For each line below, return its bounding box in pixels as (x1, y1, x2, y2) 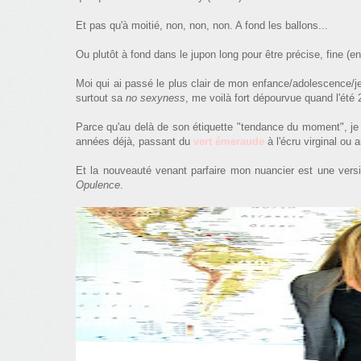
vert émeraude (193, 135, 264, 147)
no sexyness (126, 91, 185, 104)
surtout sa (76, 91, 126, 104)
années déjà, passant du (76, 135, 193, 147)
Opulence (76, 178, 120, 191)
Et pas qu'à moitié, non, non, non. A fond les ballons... (76, 19, 328, 31)
